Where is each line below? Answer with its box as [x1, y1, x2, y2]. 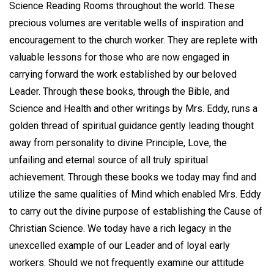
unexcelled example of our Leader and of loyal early [9, 239, 230, 251]
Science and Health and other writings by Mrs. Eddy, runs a [9, 102, 257, 114]
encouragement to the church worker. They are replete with [9, 34, 257, 46]
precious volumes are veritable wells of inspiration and [9, 17, 243, 29]
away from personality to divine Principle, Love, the [9, 136, 227, 149]
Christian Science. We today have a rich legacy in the [9, 222, 232, 234]
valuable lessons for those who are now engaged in [9, 51, 229, 63]
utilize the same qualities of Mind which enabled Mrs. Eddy [9, 188, 261, 200]
